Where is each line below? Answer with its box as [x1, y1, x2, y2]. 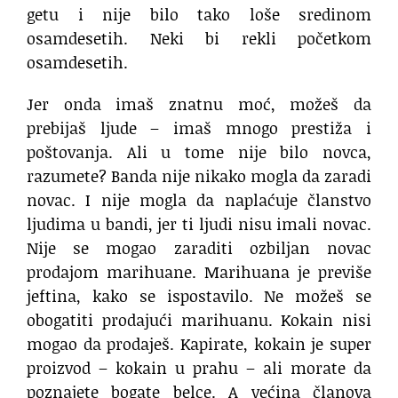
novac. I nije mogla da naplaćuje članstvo [27, 188, 371, 212]
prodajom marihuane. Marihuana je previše [27, 260, 371, 284]
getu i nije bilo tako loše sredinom [27, 3, 371, 27]
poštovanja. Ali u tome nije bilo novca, [27, 140, 371, 164]
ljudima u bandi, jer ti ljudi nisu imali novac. [27, 212, 371, 236]
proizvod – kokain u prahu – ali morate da [27, 356, 371, 380]
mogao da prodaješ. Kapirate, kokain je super [27, 332, 371, 356]
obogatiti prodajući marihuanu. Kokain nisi [27, 308, 371, 332]
